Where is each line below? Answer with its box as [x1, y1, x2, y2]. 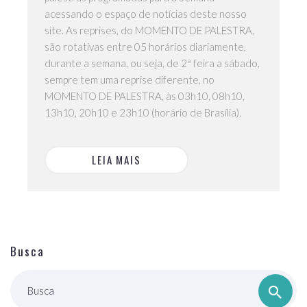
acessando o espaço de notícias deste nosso [45, 7, 247, 20]
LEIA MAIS [92, 151, 141, 167]
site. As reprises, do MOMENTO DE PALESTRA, [45, 23, 254, 36]
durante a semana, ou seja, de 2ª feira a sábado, [45, 56, 260, 69]
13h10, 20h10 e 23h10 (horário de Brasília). [45, 106, 241, 119]
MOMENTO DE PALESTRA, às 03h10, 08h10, [45, 89, 245, 102]
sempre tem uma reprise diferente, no [45, 73, 214, 86]
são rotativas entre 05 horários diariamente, [45, 40, 246, 53]
